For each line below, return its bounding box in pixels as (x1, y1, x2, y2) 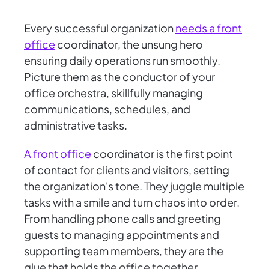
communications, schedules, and (24, 102, 190, 116)
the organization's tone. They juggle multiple (24, 179, 244, 193)
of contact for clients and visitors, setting (24, 163, 229, 177)
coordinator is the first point (91, 147, 233, 161)
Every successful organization (24, 21, 175, 35)
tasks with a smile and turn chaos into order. (24, 195, 240, 210)
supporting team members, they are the (24, 244, 223, 258)
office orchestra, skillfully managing (24, 86, 203, 100)
